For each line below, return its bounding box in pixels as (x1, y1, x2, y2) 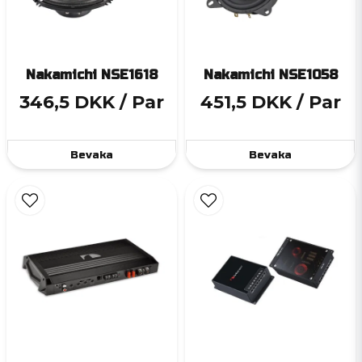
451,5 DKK (200, 91, 292, 114)
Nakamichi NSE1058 (203, 67, 338, 83)
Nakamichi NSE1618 (26, 67, 158, 83)
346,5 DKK (19, 91, 115, 114)
